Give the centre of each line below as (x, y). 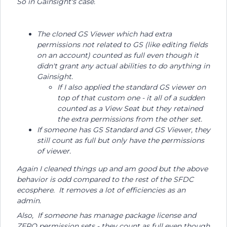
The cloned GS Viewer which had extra (104, 34)
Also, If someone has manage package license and (106, 215)
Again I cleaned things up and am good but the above (112, 169)
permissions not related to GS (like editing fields (122, 45)
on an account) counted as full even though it (118, 55)
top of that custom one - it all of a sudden (131, 98)
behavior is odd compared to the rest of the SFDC (105, 179)
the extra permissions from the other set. (130, 119)
